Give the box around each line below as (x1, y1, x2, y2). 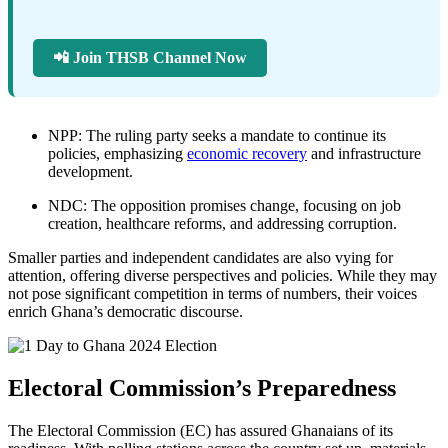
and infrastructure (307, 145, 421, 163)
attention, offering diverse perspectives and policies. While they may (8, 267, 437, 285)
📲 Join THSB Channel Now (53, 49, 247, 67)
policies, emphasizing (48, 145, 187, 163)
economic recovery (187, 145, 307, 163)
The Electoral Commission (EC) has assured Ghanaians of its (8, 422, 393, 440)
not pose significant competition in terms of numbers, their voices (8, 285, 417, 303)
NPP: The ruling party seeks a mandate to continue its (48, 127, 386, 145)
